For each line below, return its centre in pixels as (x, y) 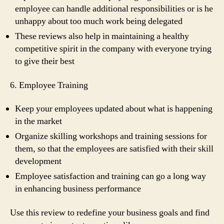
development (38, 161)
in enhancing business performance (78, 189)
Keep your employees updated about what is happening (114, 109)
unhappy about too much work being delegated (99, 21)
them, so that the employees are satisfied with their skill (114, 149)
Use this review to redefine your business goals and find (110, 212)
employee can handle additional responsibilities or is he (114, 9)
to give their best (45, 61)
